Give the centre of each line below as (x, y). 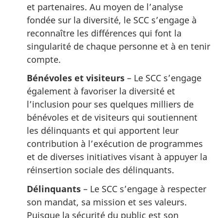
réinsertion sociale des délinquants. (100, 170)
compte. (44, 59)
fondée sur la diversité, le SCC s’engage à (112, 20)
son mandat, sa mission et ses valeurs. (107, 202)
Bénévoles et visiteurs (76, 78)
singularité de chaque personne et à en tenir (118, 46)
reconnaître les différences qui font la (104, 33)
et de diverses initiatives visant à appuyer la (117, 157)
